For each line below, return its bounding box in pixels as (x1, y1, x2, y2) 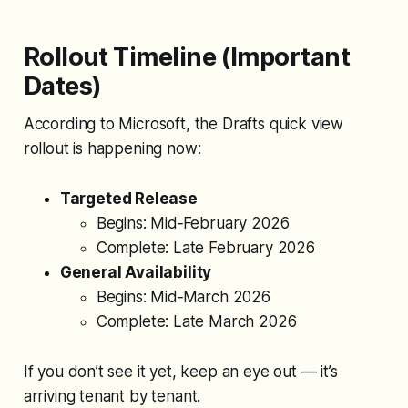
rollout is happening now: (23, 138, 201, 158)
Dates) (23, 70, 102, 101)
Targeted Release (59, 189, 198, 208)
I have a (42, 17, 88, 33)
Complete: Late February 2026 (96, 238, 315, 257)
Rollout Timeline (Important (23, 41, 351, 72)
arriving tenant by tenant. (23, 386, 201, 405)
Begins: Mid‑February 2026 (96, 213, 290, 232)
